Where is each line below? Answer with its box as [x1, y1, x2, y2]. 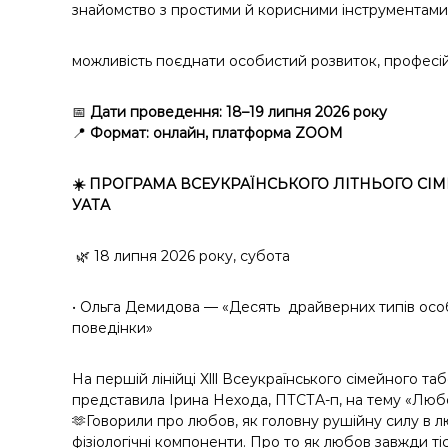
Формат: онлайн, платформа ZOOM [90, 124, 343, 142]
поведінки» [72, 319, 153, 337]
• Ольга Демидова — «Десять [72, 298, 280, 316]
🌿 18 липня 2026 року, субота [76, 247, 290, 265]
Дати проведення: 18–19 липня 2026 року [90, 103, 387, 121]
